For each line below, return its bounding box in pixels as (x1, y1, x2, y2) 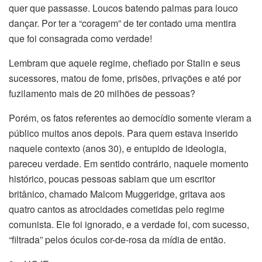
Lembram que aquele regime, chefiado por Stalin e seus (9, 56, 240, 70)
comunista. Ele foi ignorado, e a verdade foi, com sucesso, (9, 218, 249, 232)
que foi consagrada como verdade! (9, 32, 152, 46)
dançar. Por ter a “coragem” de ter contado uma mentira (9, 16, 236, 30)
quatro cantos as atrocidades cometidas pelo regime (9, 202, 225, 216)
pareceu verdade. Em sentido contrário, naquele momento (9, 157, 249, 171)
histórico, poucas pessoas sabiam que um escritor (9, 172, 215, 186)
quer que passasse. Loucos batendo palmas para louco (9, 1, 238, 15)
